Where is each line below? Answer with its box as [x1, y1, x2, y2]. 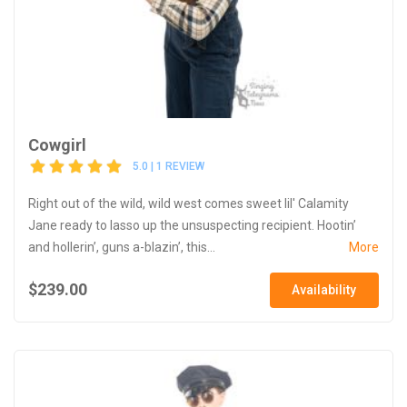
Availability [292, 282, 357, 297]
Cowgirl [28, 134, 86, 154]
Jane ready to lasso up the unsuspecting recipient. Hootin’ [28, 217, 356, 233]
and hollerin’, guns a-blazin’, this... [28, 239, 215, 254]
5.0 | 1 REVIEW [133, 160, 204, 174]
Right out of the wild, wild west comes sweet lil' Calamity [28, 195, 349, 211]
